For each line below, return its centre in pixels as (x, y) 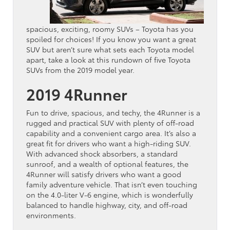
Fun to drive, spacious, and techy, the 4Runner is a (113, 112)
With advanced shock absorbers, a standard (102, 153)
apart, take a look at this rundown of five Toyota (108, 59)
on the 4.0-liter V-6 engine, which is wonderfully (110, 194)
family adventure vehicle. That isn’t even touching (112, 184)
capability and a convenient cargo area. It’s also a (111, 133)
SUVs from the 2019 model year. (80, 70)
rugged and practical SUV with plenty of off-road (110, 122)
